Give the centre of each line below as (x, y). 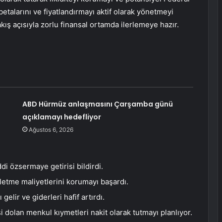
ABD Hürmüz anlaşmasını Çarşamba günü (97, 104)
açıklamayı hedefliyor (61, 117)
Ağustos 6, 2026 (51, 130)
